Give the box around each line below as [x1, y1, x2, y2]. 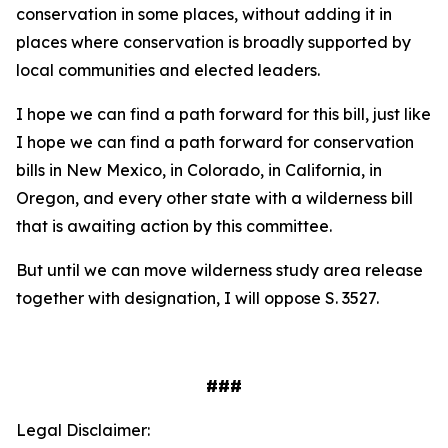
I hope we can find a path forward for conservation [16, 132, 414, 153]
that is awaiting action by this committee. [16, 216, 332, 237]
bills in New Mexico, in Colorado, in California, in [16, 160, 382, 181]
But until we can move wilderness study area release [16, 260, 423, 281]
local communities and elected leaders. [16, 60, 320, 81]
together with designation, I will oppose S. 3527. [16, 288, 379, 309]
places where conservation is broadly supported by [16, 32, 411, 53]
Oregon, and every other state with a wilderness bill [16, 188, 413, 209]
